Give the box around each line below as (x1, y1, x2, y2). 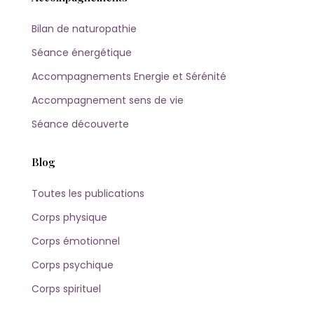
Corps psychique (32, 258, 114, 273)
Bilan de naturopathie (32, 21, 137, 36)
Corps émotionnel (32, 234, 120, 249)
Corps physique (32, 210, 107, 225)
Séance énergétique (32, 45, 132, 60)
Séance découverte (32, 116, 129, 131)
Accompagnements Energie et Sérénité (32, 69, 226, 83)
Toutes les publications (32, 186, 144, 201)
